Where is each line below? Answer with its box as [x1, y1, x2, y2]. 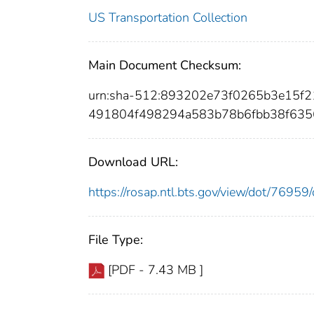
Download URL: [88, 153, 178, 170]
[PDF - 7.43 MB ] [108, 261, 203, 278]
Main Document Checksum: [88, 56, 241, 74]
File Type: [88, 231, 143, 248]
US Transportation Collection [88, 8, 247, 26]
